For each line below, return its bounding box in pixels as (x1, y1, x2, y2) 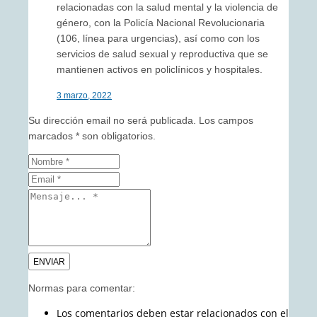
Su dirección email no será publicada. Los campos (28, 114, 253, 126)
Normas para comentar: (28, 282, 135, 294)
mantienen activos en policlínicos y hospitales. (57, 63, 263, 75)
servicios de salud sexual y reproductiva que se (57, 47, 268, 59)
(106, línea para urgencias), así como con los (57, 32, 260, 44)
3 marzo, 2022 (57, 90, 112, 100)
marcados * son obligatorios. (28, 129, 156, 142)
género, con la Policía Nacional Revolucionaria (57, 16, 265, 28)
